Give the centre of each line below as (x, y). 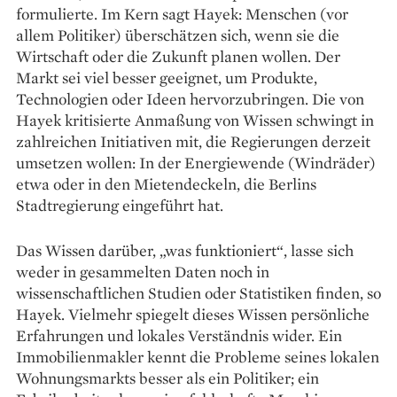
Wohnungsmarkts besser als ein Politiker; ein (167, 378)
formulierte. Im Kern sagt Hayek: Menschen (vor (182, 13)
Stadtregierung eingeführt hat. (120, 205)
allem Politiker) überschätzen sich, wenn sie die (178, 35)
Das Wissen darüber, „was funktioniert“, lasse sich (185, 250)
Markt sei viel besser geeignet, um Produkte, (167, 77)
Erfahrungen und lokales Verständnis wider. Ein (179, 335)
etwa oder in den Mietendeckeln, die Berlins (166, 183)
